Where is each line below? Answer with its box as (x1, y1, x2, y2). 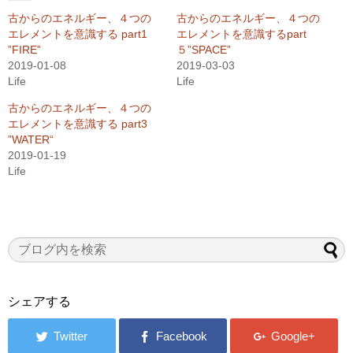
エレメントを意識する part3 (8, 117, 147, 130)
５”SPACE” (176, 43, 231, 56)
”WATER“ (8, 132, 54, 146)
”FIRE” (8, 43, 41, 56)
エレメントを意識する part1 (8, 27, 147, 40)
